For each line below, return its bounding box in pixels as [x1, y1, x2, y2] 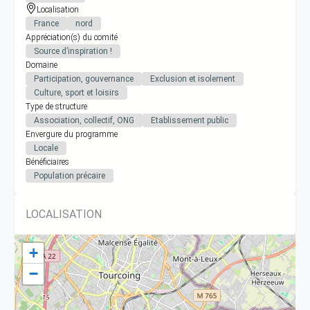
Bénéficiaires [26, 156, 70, 167]
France [34, 18, 60, 28]
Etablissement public [151, 115, 229, 125]
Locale [34, 143, 59, 153]
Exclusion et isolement [150, 73, 236, 84]
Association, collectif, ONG [34, 115, 135, 125]
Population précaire [34, 170, 106, 181]
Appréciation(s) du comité [26, 32, 118, 42]
